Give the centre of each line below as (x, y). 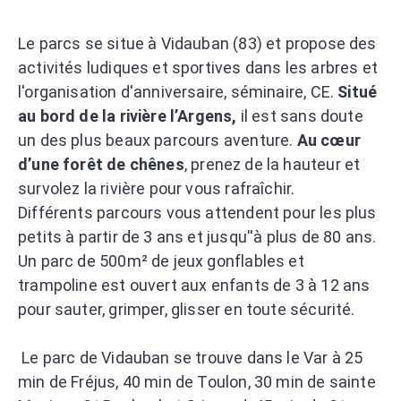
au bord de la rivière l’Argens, (128, 115)
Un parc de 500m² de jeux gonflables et (161, 260)
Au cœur (327, 140)
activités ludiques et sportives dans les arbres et (198, 67)
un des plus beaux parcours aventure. (156, 140)
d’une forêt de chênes (101, 164)
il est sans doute (300, 115)
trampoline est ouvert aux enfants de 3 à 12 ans (194, 285)
